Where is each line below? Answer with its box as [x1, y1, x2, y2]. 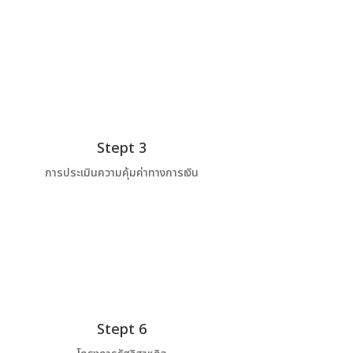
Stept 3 [96, 137, 147, 159]
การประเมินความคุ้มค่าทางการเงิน [44, 164, 199, 181]
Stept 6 [96, 319, 147, 341]
